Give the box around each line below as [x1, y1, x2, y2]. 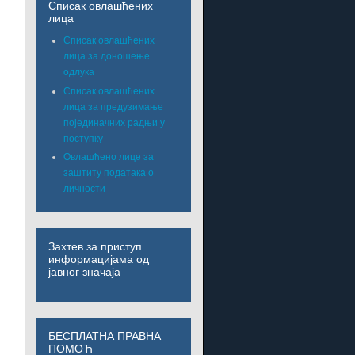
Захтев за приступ [48, 240, 143, 254]
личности [63, 183, 106, 195]
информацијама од [48, 253, 150, 266]
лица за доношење [63, 51, 151, 63]
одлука [63, 67, 95, 78]
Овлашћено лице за [63, 151, 155, 163]
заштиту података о [63, 167, 155, 179]
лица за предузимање [63, 101, 164, 113]
